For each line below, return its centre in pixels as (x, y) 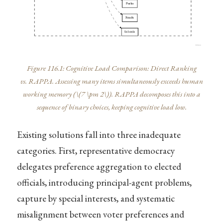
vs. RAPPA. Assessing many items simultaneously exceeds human (111, 81)
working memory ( (49, 94)
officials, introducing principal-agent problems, (104, 183)
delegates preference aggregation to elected (99, 167)
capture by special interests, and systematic (96, 199)
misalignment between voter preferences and (100, 215)
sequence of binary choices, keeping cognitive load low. (111, 107)
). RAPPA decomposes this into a (155, 94)
